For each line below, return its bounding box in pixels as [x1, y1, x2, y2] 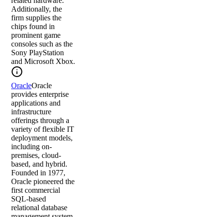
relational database [11, 203, 67, 212]
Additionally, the [11, 5, 62, 14]
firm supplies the [11, 14, 62, 22]
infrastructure [11, 108, 51, 116]
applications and [11, 99, 61, 108]
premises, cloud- [11, 151, 61, 160]
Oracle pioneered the [11, 177, 75, 186]
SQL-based [11, 195, 46, 203]
